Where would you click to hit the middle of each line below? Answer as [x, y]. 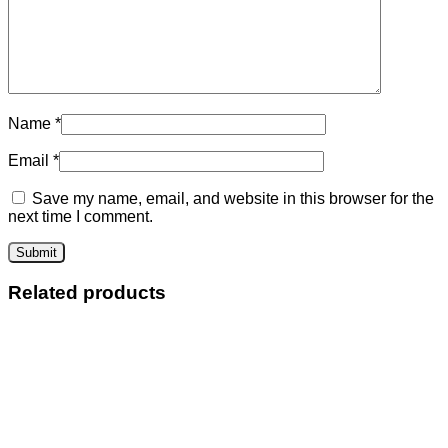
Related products [87, 292]
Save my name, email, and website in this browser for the [233, 198]
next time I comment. [80, 216]
